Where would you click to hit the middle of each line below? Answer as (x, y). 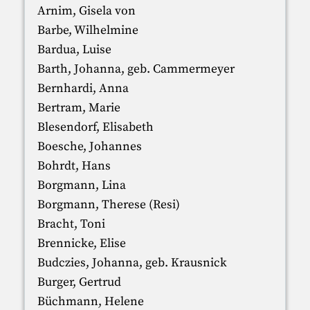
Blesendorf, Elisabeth (95, 128)
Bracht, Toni (71, 225)
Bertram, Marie (79, 108)
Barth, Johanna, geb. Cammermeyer (136, 70)
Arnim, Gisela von (86, 11)
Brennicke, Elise (81, 244)
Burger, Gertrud (79, 283)
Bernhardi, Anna (83, 89)
